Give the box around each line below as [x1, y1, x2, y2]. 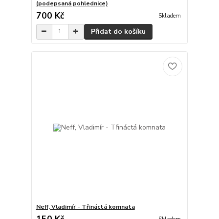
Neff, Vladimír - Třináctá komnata [36, 203, 135, 211]
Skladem [158, 12, 181, 20]
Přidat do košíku [90, 26, 146, 36]
